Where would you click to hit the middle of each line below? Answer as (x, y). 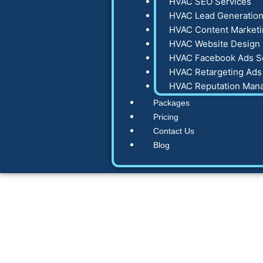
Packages (171, 102)
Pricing (166, 117)
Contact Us (174, 131)
